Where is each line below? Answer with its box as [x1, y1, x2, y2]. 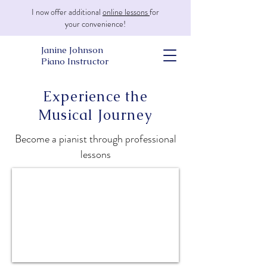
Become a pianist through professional [14, 131, 176, 147]
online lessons [103, 6, 150, 18]
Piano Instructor [41, 55, 108, 67]
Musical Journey [38, 105, 153, 124]
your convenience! [65, 18, 126, 30]
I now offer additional [32, 6, 103, 18]
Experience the [43, 87, 148, 105]
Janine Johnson [41, 44, 103, 55]
